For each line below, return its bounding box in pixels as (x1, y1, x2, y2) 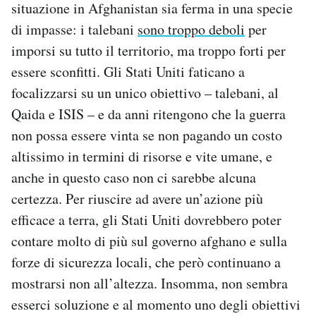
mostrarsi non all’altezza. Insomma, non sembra (11, 274, 288, 293)
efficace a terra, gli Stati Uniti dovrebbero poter (11, 210, 281, 230)
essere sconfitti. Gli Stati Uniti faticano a (11, 62, 245, 82)
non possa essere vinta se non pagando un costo (11, 126, 282, 145)
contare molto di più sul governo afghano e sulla (11, 231, 287, 251)
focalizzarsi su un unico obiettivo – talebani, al (11, 83, 279, 103)
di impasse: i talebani (11, 20, 138, 39)
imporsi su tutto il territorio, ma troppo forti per (11, 41, 286, 61)
